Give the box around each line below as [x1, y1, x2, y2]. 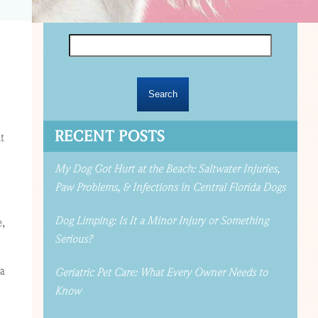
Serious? [54, 231, 92, 246]
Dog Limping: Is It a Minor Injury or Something [54, 213, 268, 228]
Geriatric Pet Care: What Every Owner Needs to [54, 265, 268, 280]
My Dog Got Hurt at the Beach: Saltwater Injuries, [54, 161, 280, 176]
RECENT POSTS [54, 126, 165, 146]
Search [67, 24, 97, 38]
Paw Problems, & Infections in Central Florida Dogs [54, 180, 285, 194]
